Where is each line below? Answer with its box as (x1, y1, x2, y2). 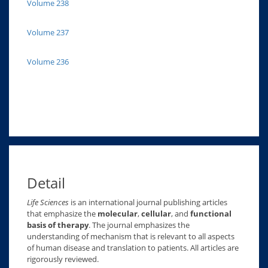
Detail (27, 173, 65, 193)
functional (190, 208, 232, 219)
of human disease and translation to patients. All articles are (27, 242, 239, 253)
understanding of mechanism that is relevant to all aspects (27, 231, 234, 242)
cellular (141, 208, 171, 219)
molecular (98, 208, 138, 219)
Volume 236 (27, 56, 69, 67)
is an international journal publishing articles (69, 197, 227, 208)
